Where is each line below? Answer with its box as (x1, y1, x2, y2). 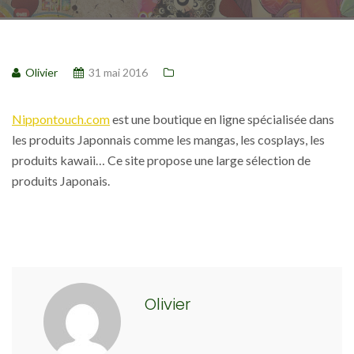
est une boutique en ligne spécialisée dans (110, 111, 334, 126)
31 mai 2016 (88, 66, 148, 79)
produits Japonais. (12, 173, 110, 188)
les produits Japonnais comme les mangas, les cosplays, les (12, 132, 325, 147)
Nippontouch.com (12, 111, 110, 126)
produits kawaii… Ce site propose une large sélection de (12, 153, 311, 168)
